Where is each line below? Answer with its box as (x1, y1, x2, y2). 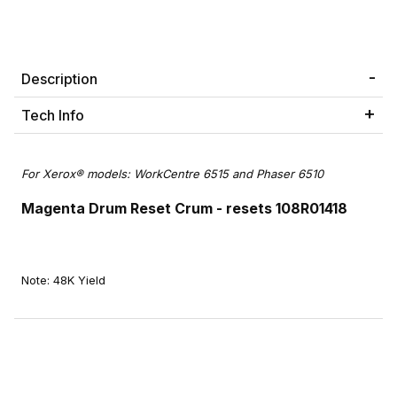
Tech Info (21, 106, 84, 125)
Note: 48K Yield (21, 273, 105, 288)
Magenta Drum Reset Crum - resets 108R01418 (21, 199, 347, 218)
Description (21, 70, 97, 89)
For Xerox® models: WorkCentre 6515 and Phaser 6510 (21, 167, 327, 182)
